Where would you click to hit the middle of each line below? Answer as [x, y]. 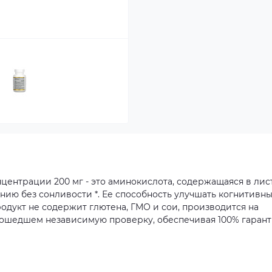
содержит [64, 207]
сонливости [66, 194]
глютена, [109, 207]
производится [214, 207]
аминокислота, [141, 182]
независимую [76, 220]
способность [144, 194]
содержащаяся [210, 182]
